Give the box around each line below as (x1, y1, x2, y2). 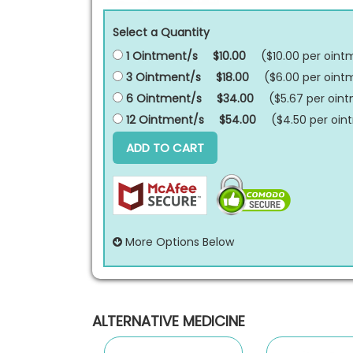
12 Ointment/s (123, 112, 204, 128)
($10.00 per (261, 48, 324, 64)
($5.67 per (269, 91, 328, 106)
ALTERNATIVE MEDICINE (92, 311, 245, 331)
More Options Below (122, 234, 234, 250)
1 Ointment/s (123, 48, 198, 64)
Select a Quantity (113, 24, 210, 40)
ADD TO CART (126, 139, 204, 156)
